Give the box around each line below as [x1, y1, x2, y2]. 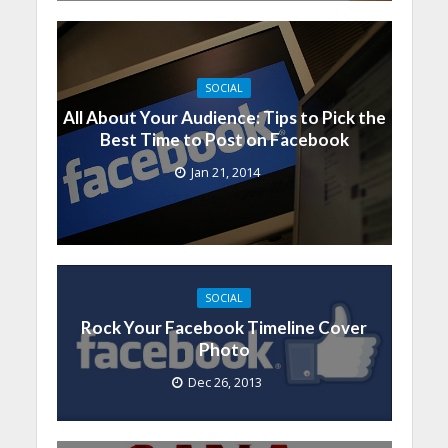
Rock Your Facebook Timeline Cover [81, 317, 367, 339]
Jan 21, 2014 [190, 164, 260, 182]
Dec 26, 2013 [188, 374, 262, 392]
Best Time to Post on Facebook [99, 129, 349, 151]
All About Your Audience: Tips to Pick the [62, 107, 386, 129]
